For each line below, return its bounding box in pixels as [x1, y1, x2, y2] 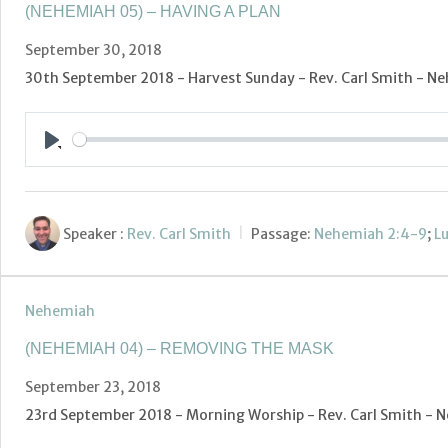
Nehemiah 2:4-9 [314, 224, 427, 243]
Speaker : [63, 224, 124, 243]
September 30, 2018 [25, 41, 162, 60]
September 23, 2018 [25, 378, 161, 397]
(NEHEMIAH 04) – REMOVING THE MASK [25, 340, 334, 358]
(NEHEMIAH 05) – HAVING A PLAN [25, 3, 281, 21]
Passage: [251, 224, 311, 243]
